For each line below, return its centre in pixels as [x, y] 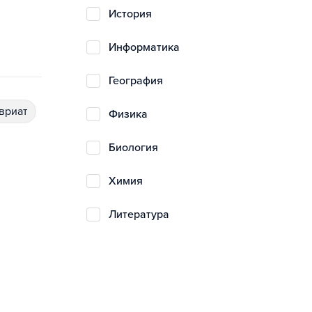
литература [143, 214]
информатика [148, 47]
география [138, 81]
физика [133, 114]
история [134, 14]
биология [137, 148]
